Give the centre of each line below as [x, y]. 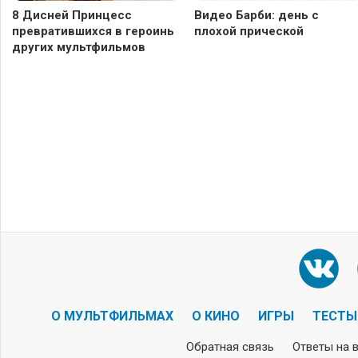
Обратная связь [230, 347]
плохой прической [249, 32]
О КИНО [215, 316]
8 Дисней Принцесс [72, 16]
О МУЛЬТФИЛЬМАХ [112, 316]
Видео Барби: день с [257, 16]
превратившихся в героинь [93, 32]
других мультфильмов [79, 48]
